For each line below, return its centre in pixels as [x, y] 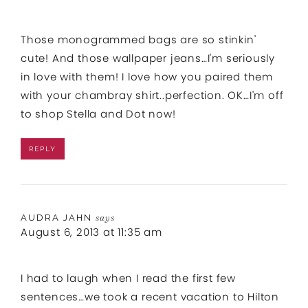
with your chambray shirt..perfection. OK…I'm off [152, 95]
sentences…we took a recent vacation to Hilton [150, 296]
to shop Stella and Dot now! [98, 113]
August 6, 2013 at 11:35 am [91, 232]
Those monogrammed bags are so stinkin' [139, 39]
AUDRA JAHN [56, 217]
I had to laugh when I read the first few [128, 278]
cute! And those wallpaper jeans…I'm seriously [148, 58]
